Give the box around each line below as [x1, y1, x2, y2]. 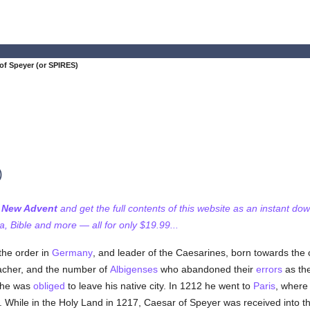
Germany [51, 247, 93, 258]
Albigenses [109, 264, 158, 275]
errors [255, 264, 282, 275]
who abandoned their [157, 264, 256, 275]
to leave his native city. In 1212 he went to [64, 280, 253, 291]
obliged [33, 280, 65, 291]
